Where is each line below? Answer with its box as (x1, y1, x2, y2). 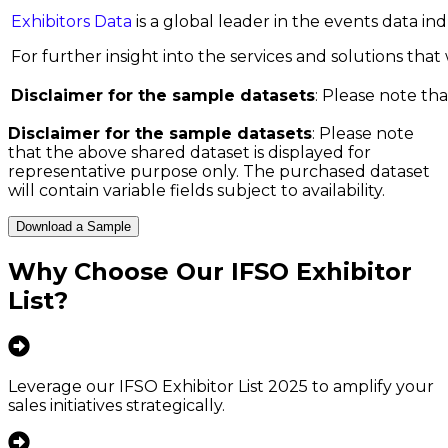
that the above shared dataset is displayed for (8, 143, 371, 163)
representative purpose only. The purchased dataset (8, 162, 430, 182)
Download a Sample (16, 219, 131, 235)
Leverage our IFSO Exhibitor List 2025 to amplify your (8, 377, 434, 397)
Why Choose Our (8, 257, 231, 287)
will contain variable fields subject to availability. (8, 181, 385, 201)
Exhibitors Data (11, 12, 132, 32)
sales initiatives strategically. (8, 396, 225, 416)
